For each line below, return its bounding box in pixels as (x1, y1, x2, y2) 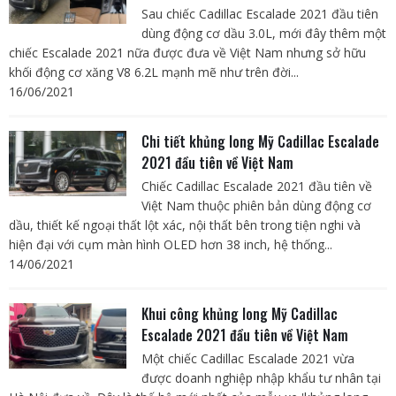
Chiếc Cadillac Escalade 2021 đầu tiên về (141, 178, 372, 195)
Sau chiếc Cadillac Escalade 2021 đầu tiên (141, 5, 378, 23)
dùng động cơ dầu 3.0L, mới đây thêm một (141, 25, 386, 42)
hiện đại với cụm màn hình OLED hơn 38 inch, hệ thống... (9, 236, 332, 254)
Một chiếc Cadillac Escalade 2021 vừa (141, 350, 354, 368)
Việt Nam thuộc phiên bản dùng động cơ (141, 197, 371, 215)
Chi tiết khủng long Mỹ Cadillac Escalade (141, 131, 379, 153)
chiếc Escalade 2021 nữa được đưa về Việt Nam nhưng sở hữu (9, 44, 366, 62)
